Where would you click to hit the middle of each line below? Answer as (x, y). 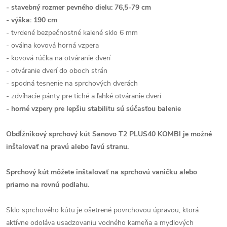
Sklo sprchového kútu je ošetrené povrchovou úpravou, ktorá (102, 210)
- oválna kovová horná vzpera (52, 45)
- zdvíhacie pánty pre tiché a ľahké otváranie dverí (84, 96)
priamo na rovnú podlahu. (48, 185)
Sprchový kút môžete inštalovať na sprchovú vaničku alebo (102, 172)
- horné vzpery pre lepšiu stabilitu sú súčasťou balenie (93, 109)
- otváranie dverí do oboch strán (57, 71)
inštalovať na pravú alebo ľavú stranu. (67, 147)
